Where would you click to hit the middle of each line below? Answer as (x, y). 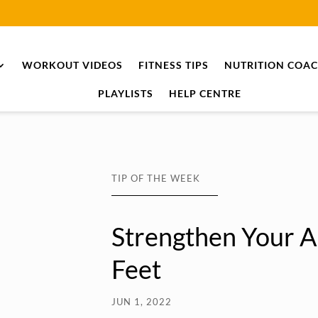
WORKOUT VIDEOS (73, 65)
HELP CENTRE (205, 93)
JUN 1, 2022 (141, 302)
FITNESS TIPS (174, 65)
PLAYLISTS (125, 93)
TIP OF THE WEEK (155, 178)
